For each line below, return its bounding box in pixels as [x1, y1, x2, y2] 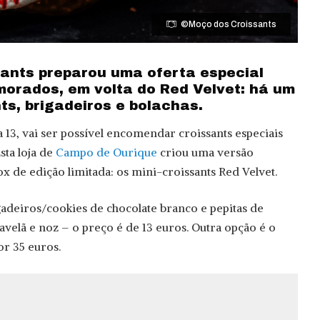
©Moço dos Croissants [181, 19, 277, 29]
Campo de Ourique [56, 145, 157, 160]
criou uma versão [157, 145, 254, 160]
